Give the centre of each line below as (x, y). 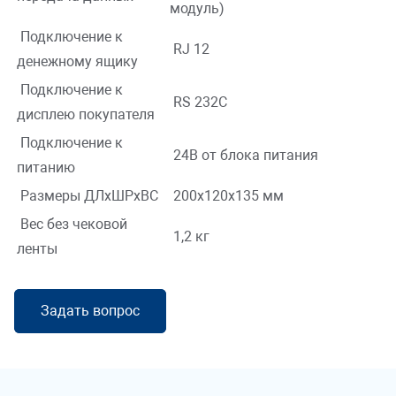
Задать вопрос (90, 311)
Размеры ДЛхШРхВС (88, 196)
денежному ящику (77, 62)
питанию (46, 168)
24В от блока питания (244, 156)
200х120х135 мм (227, 196)
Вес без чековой (72, 225)
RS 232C (198, 103)
